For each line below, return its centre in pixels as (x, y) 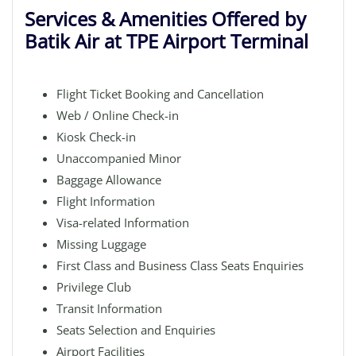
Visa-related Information (123, 222)
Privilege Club (94, 287)
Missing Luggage (101, 244)
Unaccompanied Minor (119, 158)
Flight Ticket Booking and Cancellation (160, 94)
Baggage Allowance (109, 180)
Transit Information (109, 308)
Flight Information (106, 201)
